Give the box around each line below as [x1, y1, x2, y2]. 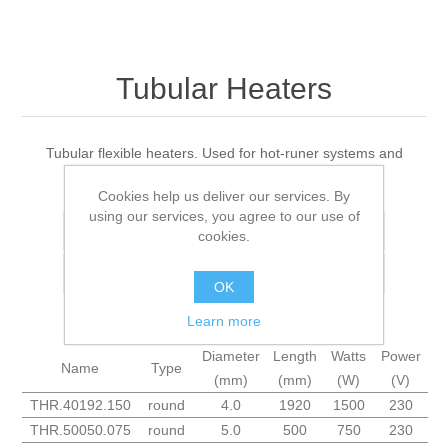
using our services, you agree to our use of [88, 207, 360, 224]
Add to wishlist [102, 223, 193, 240]
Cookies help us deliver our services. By [98, 187, 350, 204]
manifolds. [191, 167, 257, 184]
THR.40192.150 [29, 397, 131, 414]
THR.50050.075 [29, 422, 131, 439]
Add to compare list [102, 266, 225, 283]
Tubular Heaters [116, 72, 332, 106]
